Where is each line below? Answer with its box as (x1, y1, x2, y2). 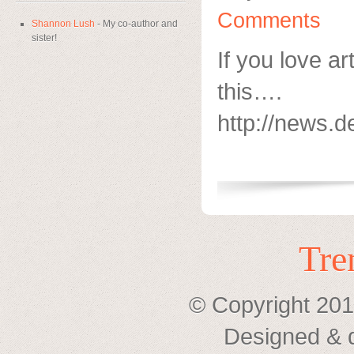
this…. (217, 78, 282, 104)
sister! (32, 32, 57, 43)
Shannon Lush (32, 18, 95, 29)
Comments (217, 9, 321, 32)
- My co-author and (95, 18, 178, 29)
